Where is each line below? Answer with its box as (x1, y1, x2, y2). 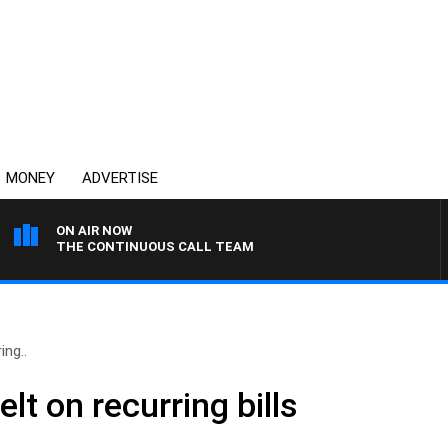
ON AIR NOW (56, 223, 132, 238)
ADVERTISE (82, 169, 158, 187)
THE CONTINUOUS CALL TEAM (56, 239, 254, 254)
